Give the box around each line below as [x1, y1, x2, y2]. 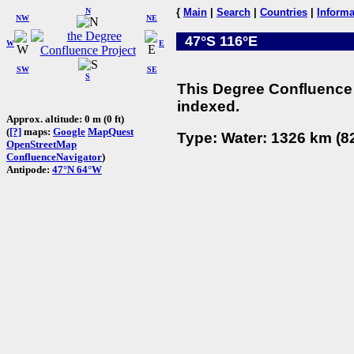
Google [53, 125, 85, 137]
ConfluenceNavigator [6, 150, 102, 163]
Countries [260, 6, 307, 18]
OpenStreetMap [6, 137, 77, 150]
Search [217, 6, 250, 18]
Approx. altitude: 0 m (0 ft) [6, 112, 124, 125]
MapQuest [88, 125, 134, 137]
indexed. [177, 97, 239, 115]
